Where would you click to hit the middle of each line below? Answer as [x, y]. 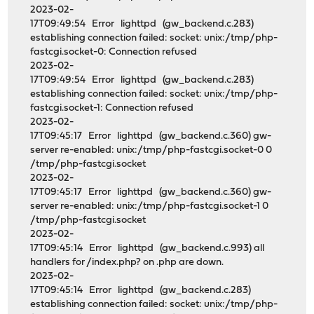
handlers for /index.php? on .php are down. [130, 263]
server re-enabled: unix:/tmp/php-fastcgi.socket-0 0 [151, 151]
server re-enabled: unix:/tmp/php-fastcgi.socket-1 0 [150, 207]
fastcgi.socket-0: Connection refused [117, 53]
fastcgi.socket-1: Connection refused [115, 109]
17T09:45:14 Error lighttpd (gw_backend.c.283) [141, 291]
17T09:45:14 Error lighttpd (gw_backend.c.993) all [148, 249]
